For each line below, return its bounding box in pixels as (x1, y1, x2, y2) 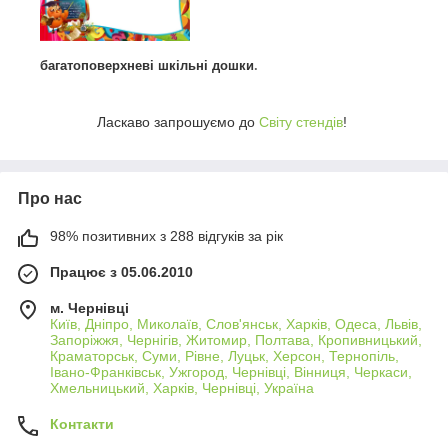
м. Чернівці (50, 300, 129, 317)
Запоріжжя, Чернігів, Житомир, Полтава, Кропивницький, (50, 332, 422, 349)
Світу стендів (259, 114, 343, 131)
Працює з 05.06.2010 (50, 264, 193, 281)
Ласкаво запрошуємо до (97, 114, 259, 131)
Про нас (18, 190, 82, 208)
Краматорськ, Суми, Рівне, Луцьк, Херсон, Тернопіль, (50, 348, 399, 365)
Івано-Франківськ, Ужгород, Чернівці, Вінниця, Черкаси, (50, 364, 412, 381)
